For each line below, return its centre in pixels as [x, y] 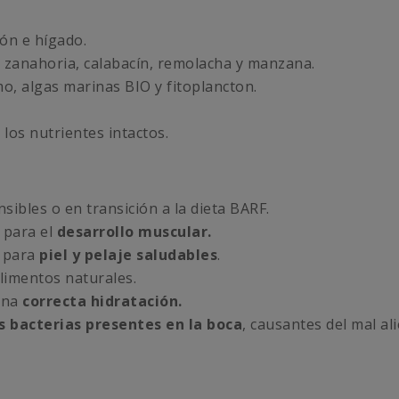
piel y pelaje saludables [126, 254]
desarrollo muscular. [134, 231]
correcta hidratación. [100, 301]
